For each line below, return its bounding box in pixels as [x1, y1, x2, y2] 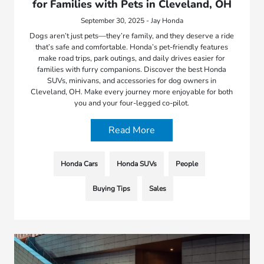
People [176, 159, 199, 169]
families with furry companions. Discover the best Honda [37, 64, 227, 75]
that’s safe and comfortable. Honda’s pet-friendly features [35, 42, 229, 53]
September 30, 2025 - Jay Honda [80, 16, 183, 26]
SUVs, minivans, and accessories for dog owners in [47, 75, 217, 87]
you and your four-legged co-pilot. [74, 98, 190, 109]
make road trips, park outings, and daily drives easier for [38, 53, 226, 64]
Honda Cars [61, 159, 98, 169]
